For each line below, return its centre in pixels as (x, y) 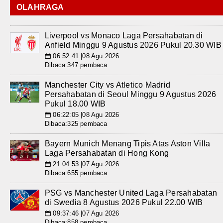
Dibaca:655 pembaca (76, 173)
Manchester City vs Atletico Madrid (108, 85)
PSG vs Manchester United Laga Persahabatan (131, 193)
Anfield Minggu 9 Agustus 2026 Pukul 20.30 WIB (133, 45)
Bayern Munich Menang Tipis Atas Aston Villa (128, 144)
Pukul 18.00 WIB (75, 104)
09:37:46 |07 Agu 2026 (85, 213)
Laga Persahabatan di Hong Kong (107, 153)
